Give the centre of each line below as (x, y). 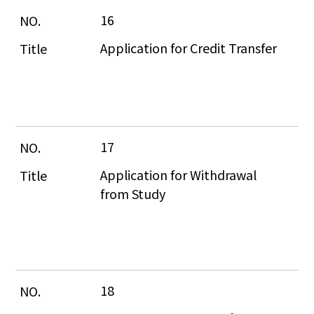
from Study (133, 193)
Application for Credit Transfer (189, 47)
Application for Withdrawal (180, 174)
